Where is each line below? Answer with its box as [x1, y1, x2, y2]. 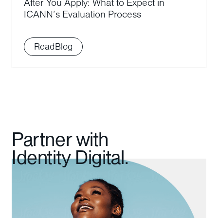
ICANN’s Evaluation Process [24, 10, 141, 21]
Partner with [12, 132, 109, 153]
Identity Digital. [12, 150, 129, 171]
